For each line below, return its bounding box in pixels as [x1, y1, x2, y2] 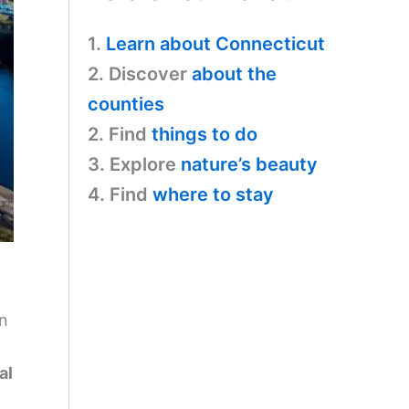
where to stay [152, 183, 274, 205]
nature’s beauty [181, 152, 318, 175]
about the [192, 62, 277, 85]
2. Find [88, 122, 152, 145]
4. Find [88, 183, 152, 205]
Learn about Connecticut [106, 32, 325, 55]
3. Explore [88, 152, 181, 175]
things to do [152, 122, 257, 145]
